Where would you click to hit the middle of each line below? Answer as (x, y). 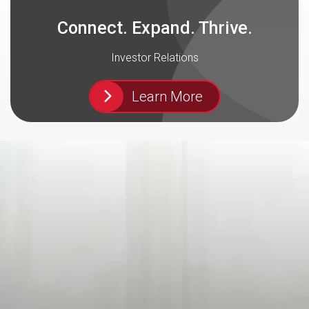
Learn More (167, 97)
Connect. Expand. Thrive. (154, 28)
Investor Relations (154, 58)
